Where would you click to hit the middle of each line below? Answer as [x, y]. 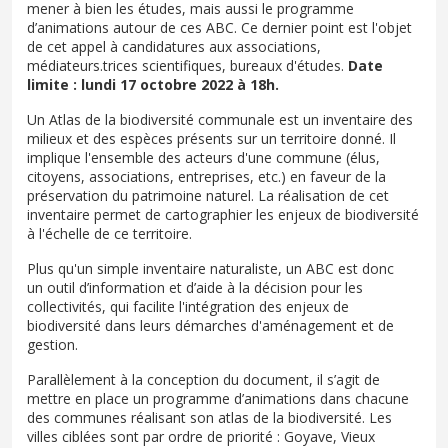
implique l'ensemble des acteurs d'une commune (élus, [203, 157]
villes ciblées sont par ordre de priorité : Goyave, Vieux [201, 436]
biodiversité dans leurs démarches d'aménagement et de [210, 325]
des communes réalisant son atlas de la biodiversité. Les [209, 417]
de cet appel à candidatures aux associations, [174, 46]
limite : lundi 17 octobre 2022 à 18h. [153, 84]
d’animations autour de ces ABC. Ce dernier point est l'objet [219, 27]
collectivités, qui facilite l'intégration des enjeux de [188, 306]
